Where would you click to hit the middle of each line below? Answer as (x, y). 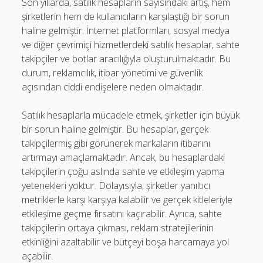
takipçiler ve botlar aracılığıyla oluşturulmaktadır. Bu (127, 59)
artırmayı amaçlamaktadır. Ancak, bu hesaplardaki (124, 157)
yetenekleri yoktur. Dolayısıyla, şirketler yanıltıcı (116, 186)
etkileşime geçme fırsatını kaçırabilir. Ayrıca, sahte (122, 214)
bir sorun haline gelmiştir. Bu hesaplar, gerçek (115, 129)
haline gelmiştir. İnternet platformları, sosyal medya (126, 31)
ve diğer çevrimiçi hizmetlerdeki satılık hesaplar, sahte (131, 45)
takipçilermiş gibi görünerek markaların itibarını (116, 143)
